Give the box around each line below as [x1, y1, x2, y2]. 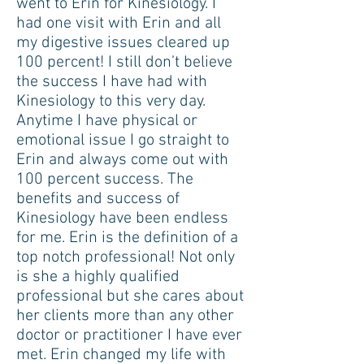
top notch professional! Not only [16, 248, 235, 267]
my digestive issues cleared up [16, 33, 230, 53]
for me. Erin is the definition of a [16, 228, 238, 248]
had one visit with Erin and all [16, 14, 221, 33]
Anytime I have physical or [16, 111, 197, 131]
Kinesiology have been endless [16, 209, 228, 228]
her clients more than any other [16, 306, 234, 326]
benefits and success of [16, 189, 180, 209]
